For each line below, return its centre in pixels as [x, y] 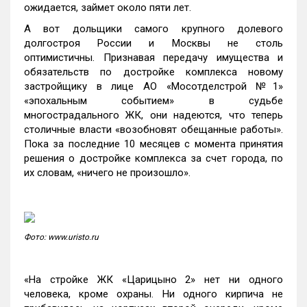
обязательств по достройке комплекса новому [153, 72]
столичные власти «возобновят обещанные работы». [153, 130]
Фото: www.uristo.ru [61, 237]
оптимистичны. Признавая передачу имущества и [153, 58]
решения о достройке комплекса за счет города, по [153, 158]
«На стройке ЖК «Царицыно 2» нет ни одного [153, 280]
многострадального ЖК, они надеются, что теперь [153, 115]
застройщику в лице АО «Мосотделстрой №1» [153, 86]
